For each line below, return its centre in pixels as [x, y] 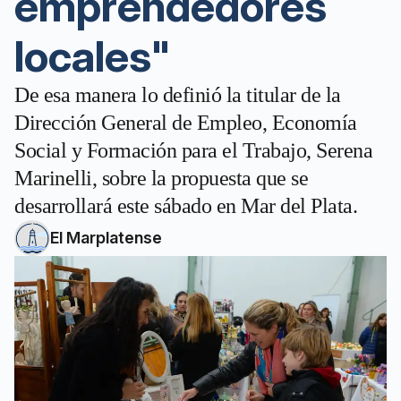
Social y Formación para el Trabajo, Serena [193, 150]
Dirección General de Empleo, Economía [186, 123]
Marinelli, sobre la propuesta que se [161, 178]
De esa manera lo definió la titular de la [178, 95]
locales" [93, 56]
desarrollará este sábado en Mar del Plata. [186, 206]
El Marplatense [106, 238]
